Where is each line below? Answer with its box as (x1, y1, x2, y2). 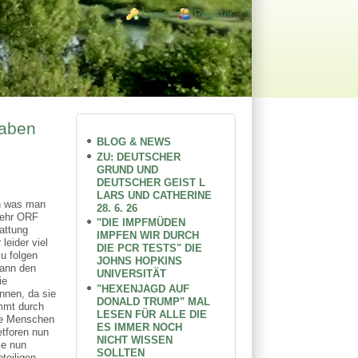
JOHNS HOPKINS (97, 255, 183, 268)
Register (194, 8, 233, 20)
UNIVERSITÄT (97, 268, 167, 280)
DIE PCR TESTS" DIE (97, 242, 203, 255)
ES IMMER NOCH (97, 320, 183, 333)
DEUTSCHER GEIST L (97, 176, 206, 189)
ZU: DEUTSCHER (97, 150, 181, 163)
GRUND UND (97, 163, 159, 176)
